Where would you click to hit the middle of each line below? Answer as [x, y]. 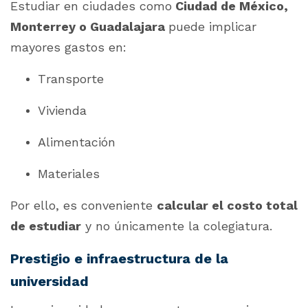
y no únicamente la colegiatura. [177, 226]
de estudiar [46, 226]
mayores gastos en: [68, 47]
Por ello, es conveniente [84, 206]
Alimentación [77, 142]
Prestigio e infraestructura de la [119, 259]
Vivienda [62, 111]
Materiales [69, 174]
